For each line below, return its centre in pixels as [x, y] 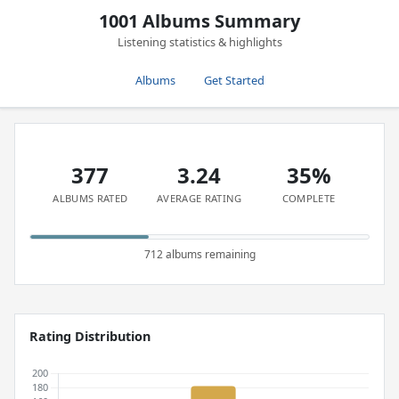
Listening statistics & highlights [199, 42]
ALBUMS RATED [90, 198]
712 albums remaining [199, 254]
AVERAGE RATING [199, 198]
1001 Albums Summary [199, 21]
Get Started [234, 80]
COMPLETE [309, 198]
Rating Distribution [90, 336]
